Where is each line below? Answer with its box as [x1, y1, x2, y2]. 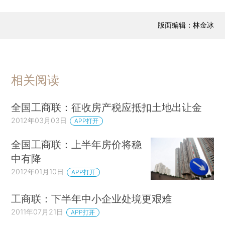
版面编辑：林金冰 [157, 20, 214, 29]
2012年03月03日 [11, 116, 67, 125]
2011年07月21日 [11, 207, 64, 216]
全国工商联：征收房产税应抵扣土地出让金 [11, 100, 202, 114]
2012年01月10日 [11, 167, 64, 176]
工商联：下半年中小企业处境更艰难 [11, 192, 172, 205]
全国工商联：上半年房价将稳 [11, 138, 142, 151]
